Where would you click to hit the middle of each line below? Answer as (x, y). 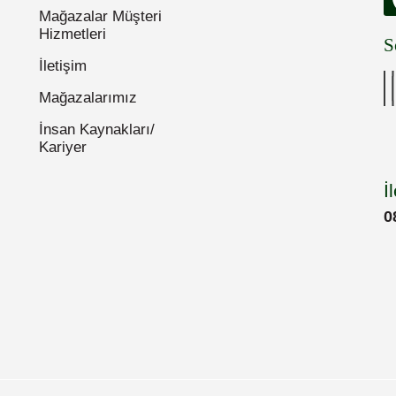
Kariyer (63, 147)
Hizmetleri (72, 34)
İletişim (63, 65)
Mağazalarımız (88, 97)
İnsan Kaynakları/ (97, 129)
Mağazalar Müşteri (100, 16)
